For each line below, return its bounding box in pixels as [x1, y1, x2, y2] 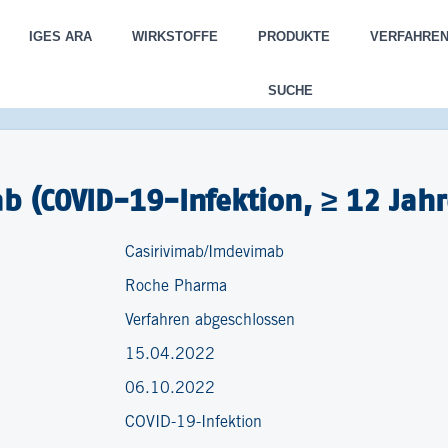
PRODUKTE [257, 29, 330, 44]
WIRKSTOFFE [131, 29, 218, 44]
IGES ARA [28, 29, 92, 44]
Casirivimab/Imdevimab [125, 245, 285, 260]
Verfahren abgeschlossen [125, 313, 296, 328]
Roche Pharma [125, 279, 228, 294]
